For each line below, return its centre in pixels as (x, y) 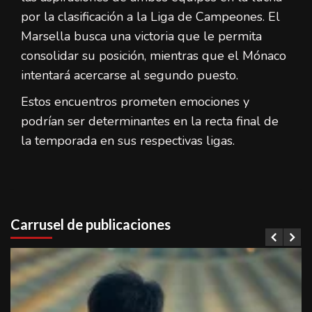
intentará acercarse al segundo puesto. (130, 75)
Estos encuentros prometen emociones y (135, 101)
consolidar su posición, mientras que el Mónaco (154, 55)
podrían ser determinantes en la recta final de (150, 121)
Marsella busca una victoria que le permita (141, 36)
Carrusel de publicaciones (91, 224)
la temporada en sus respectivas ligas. (128, 140)
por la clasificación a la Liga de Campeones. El (150, 16)
